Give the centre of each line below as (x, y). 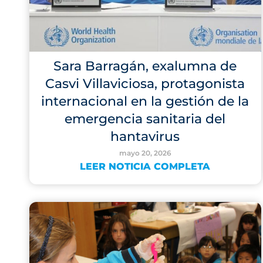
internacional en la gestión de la (145, 101)
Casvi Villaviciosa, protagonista (145, 84)
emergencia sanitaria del (145, 119)
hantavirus (145, 136)
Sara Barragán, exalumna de (145, 66)
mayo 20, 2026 (145, 153)
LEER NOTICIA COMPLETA (145, 166)
